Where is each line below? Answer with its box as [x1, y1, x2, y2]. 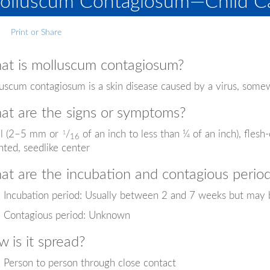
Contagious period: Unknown [3, 210, 130, 221]
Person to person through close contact [3, 257, 176, 268]
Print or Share [11, 28, 62, 37]
